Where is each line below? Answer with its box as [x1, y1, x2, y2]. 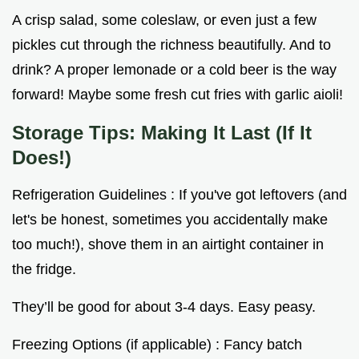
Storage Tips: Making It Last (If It [12, 121, 312, 143]
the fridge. [12, 260, 76, 277]
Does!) [12, 146, 71, 168]
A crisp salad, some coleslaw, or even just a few [12, 11, 317, 28]
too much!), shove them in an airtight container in [12, 236, 324, 252]
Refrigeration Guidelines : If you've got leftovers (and [12, 186, 347, 203]
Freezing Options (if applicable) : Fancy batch [12, 336, 302, 353]
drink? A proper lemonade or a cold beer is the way [12, 61, 337, 78]
